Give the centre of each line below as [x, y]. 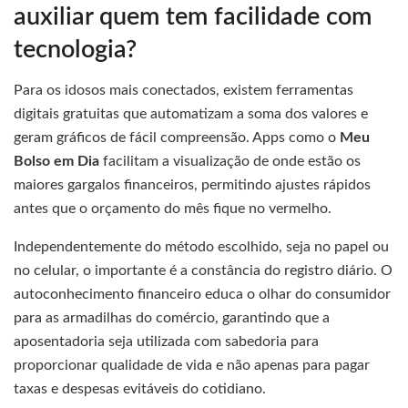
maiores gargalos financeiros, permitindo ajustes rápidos [192, 185]
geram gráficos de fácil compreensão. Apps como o [177, 138]
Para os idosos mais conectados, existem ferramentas [184, 91]
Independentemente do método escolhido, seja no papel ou [201, 247]
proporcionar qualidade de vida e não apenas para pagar [192, 366]
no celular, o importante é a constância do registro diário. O [203, 271]
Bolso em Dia [56, 162]
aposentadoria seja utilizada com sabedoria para [166, 342]
